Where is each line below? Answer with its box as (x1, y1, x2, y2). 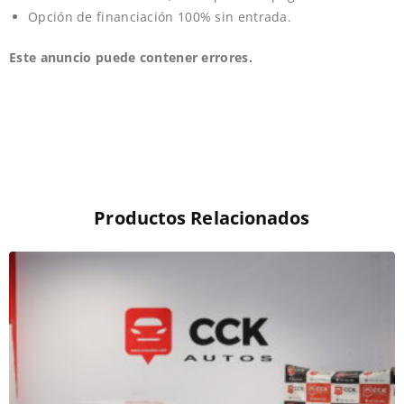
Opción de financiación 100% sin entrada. (28, 8, 291, 26)
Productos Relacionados (94, 206, 310, 231)
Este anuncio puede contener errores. (9, 49, 252, 67)
